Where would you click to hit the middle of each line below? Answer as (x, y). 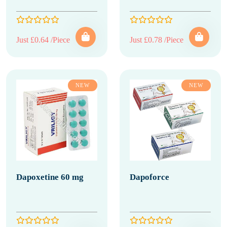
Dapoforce (149, 177)
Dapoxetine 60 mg (50, 177)
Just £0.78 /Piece (157, 40)
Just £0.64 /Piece (43, 40)
